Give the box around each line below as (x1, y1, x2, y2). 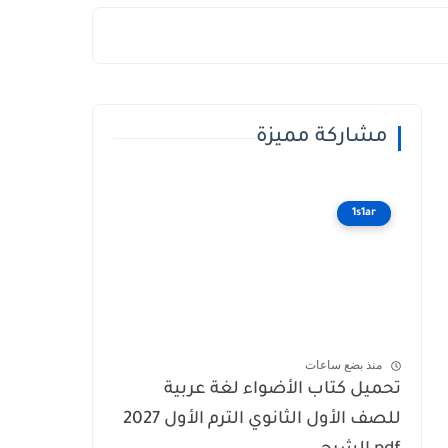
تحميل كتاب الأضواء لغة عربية (164, 381, 401, 400)
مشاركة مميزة (256, 127, 388, 149)
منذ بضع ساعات (305, 358, 382, 373)
